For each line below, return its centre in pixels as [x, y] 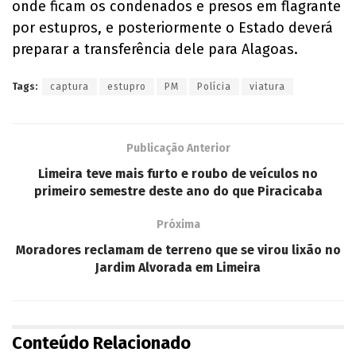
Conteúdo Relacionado [101, 343]
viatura [267, 87]
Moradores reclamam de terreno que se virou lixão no [178, 250]
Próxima [178, 225]
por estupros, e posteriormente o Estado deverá [172, 28]
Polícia [214, 87]
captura [70, 87]
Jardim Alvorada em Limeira [178, 268]
